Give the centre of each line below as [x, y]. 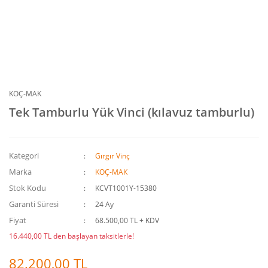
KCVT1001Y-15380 [126, 188]
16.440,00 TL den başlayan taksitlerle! [71, 236]
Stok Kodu [28, 188]
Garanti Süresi [34, 204]
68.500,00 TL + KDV [127, 220]
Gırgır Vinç [113, 156]
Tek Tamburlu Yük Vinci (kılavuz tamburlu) [132, 112]
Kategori [24, 156]
